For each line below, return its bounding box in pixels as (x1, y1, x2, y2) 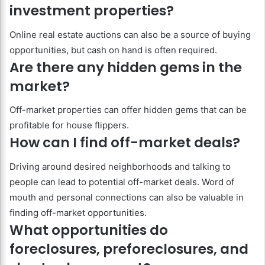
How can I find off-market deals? (9, 133, 240, 153)
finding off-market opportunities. (9, 206, 147, 218)
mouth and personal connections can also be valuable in (9, 191, 244, 203)
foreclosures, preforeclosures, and (9, 239, 248, 258)
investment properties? (9, 1, 174, 21)
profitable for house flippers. (9, 119, 129, 131)
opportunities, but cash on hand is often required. (9, 44, 217, 56)
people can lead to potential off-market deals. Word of (9, 176, 234, 188)
